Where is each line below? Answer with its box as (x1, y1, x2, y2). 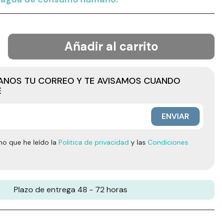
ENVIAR (162, 111, 189, 121)
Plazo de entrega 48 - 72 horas (13, 184, 127, 195)
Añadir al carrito (64, 39, 158, 54)
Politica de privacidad (58, 138, 129, 147)
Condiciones (148, 138, 188, 147)
